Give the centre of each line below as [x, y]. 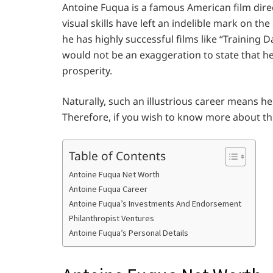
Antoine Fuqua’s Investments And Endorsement [156, 204]
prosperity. [88, 71]
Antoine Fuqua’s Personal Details [129, 233]
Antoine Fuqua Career [108, 189]
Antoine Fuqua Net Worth [114, 175]
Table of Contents [117, 155]
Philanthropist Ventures [112, 218]
